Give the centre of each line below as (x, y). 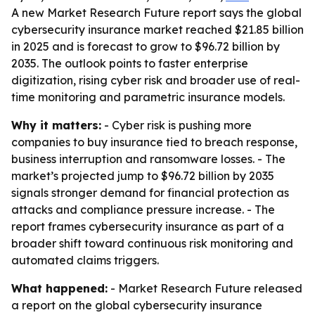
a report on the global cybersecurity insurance (137, 305)
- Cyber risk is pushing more (176, 125)
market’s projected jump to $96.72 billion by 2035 (143, 176)
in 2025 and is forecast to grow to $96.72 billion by (146, 46)
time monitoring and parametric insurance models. (148, 97)
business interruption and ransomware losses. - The (148, 159)
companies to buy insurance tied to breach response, (154, 142)
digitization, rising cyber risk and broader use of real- (156, 80)
